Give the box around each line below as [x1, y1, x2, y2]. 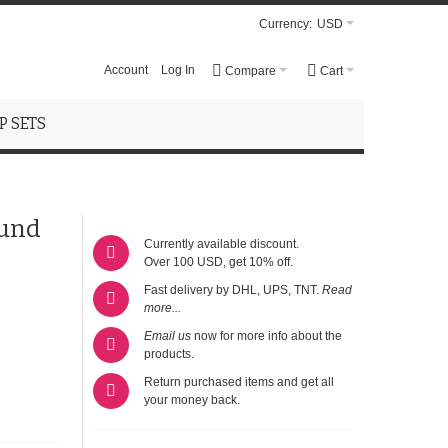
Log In [161, 63, 196, 77]
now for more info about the [190, 329, 342, 344]
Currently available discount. [143, 237, 299, 252]
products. [143, 347, 194, 362]
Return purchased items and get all [143, 375, 334, 390]
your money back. [143, 393, 240, 408]
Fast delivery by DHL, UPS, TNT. [143, 283, 322, 298]
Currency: [259, 16, 312, 31]
